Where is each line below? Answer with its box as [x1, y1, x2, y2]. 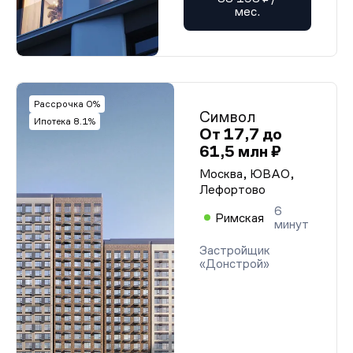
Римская [215, 210, 264, 225]
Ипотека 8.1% [34, 116, 95, 127]
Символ [199, 108, 256, 125]
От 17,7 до [199, 125, 282, 143]
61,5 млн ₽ [199, 143, 281, 160]
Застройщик [199, 243, 270, 257]
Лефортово [199, 183, 266, 196]
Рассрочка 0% [34, 98, 100, 110]
